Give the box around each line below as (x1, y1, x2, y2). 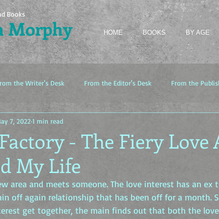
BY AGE (186, 29, 210, 36)
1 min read (32, 116, 63, 125)
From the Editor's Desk (84, 79, 152, 87)
